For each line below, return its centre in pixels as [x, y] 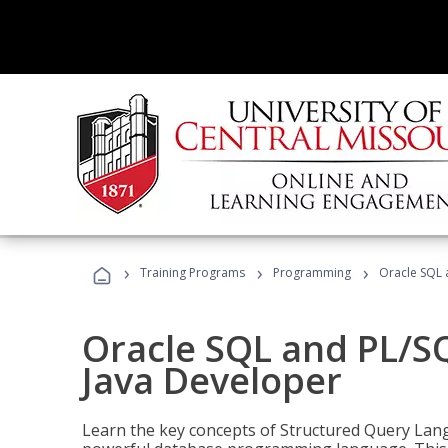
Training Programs [192, 272]
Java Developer [212, 380]
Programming [312, 272]
